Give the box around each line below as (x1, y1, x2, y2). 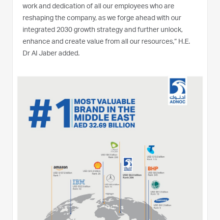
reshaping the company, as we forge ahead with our (23, 15, 181, 22)
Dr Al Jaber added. (23, 50, 80, 57)
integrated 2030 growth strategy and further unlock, (23, 27, 183, 34)
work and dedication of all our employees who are (23, 3, 174, 10)
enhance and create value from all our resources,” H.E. (23, 38, 190, 46)
